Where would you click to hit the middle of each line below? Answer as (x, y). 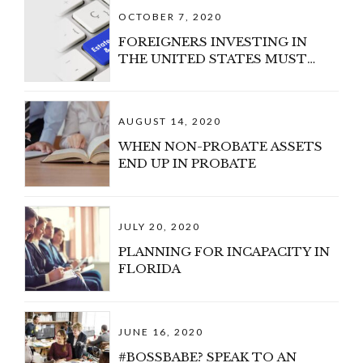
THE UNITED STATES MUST (213, 58)
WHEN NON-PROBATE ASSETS (221, 147)
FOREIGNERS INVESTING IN (213, 41)
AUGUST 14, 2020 (170, 122)
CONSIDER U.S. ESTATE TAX (213, 75)
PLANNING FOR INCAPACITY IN (224, 252)
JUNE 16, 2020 (161, 331)
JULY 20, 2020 (160, 227)
